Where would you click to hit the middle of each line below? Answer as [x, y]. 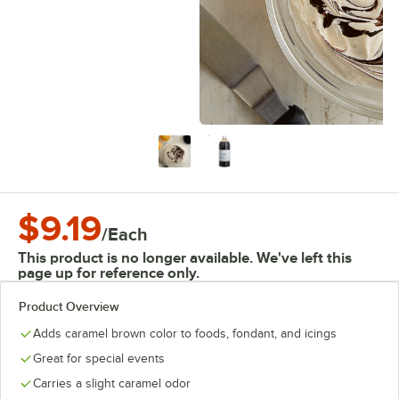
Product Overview [69, 306]
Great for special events [99, 358]
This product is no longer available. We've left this [185, 258]
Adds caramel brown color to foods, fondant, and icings [185, 334]
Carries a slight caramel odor [112, 383]
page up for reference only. [109, 273]
